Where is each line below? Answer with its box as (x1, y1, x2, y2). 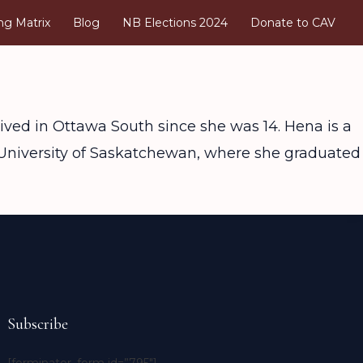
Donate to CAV (250, 15, 335, 30)
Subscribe (7, 314, 69, 334)
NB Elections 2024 (122, 15, 228, 30)
